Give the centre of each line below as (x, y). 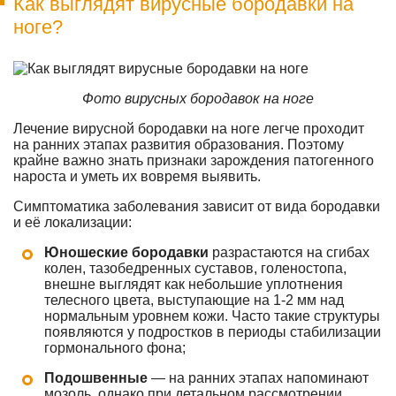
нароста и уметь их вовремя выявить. (137, 176)
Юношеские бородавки (126, 252)
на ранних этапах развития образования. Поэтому (179, 145)
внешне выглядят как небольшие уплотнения (194, 284)
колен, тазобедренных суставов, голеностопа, (195, 268)
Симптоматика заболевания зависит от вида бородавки (197, 206)
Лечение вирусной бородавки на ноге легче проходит (189, 129)
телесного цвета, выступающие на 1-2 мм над (194, 300)
